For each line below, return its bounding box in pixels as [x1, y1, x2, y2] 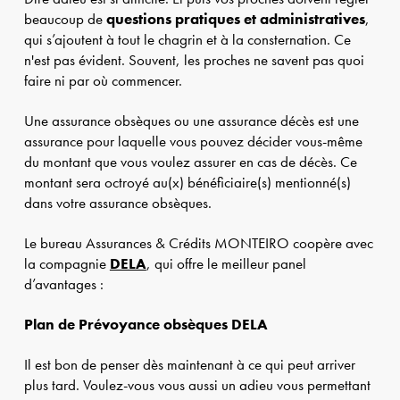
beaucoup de [23, 10, 106, 29]
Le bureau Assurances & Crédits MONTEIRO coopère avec [23, 234, 373, 254]
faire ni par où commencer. [23, 71, 182, 91]
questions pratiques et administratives [105, 10, 365, 29]
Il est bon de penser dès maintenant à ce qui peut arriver [23, 355, 355, 375]
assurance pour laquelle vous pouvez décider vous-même [23, 132, 362, 152]
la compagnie [23, 254, 110, 274]
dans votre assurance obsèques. [23, 194, 212, 213]
